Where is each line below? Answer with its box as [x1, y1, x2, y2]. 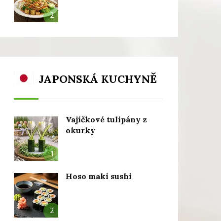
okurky [65, 125, 95, 135]
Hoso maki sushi [65, 171, 132, 181]
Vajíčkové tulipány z [65, 114, 147, 124]
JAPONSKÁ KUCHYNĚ [38, 72, 157, 86]
